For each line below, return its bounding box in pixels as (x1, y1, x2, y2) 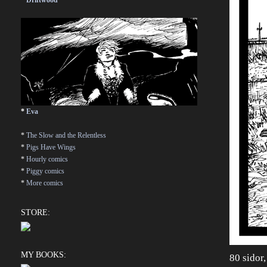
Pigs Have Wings (26, 143, 76, 151)
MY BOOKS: (21, 250, 66, 259)
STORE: (21, 208, 50, 217)
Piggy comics (26, 167, 64, 175)
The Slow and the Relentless (26, 131, 106, 139)
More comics (26, 179, 63, 187)
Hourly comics (26, 155, 68, 163)
